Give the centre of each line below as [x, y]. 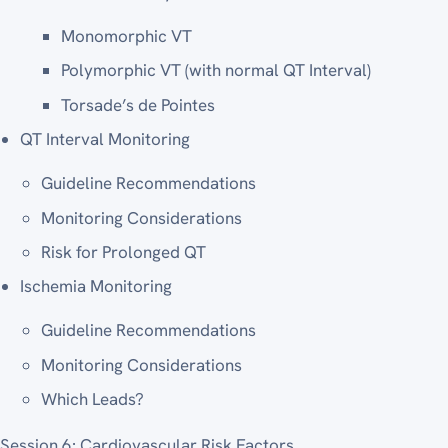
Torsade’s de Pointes [138, 104]
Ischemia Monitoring [96, 286]
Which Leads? [92, 399]
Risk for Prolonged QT [123, 252]
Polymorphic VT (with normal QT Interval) [216, 70]
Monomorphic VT [127, 36]
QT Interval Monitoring [105, 139]
